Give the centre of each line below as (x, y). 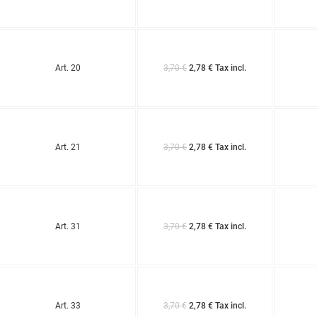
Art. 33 (68, 305)
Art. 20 (68, 68)
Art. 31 (68, 226)
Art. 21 (68, 147)
